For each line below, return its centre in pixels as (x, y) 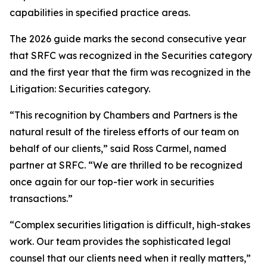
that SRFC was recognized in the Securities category (131, 55)
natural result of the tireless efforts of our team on (124, 132)
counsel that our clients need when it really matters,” (130, 258)
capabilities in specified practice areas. (100, 13)
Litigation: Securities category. (80, 89)
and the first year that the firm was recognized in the (130, 72)
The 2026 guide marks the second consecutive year (128, 39)
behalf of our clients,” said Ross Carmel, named (118, 148)
